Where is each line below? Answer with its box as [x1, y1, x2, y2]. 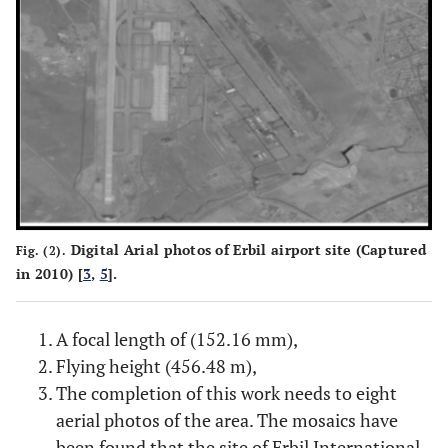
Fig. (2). [16, 243, 67, 259]
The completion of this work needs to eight [56, 381, 397, 406]
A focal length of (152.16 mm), [56, 327, 298, 352]
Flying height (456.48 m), [56, 354, 257, 379]
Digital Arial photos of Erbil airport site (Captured [66, 240, 427, 260]
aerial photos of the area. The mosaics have [56, 408, 398, 433]
